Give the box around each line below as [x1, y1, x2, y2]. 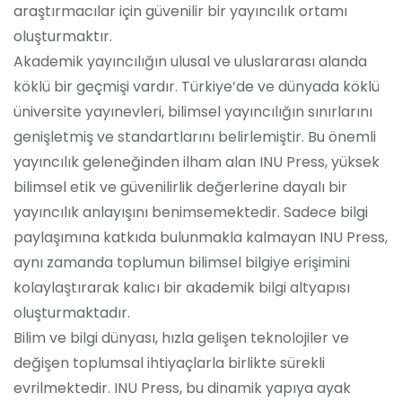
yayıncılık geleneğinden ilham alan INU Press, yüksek [13, 152, 380, 172]
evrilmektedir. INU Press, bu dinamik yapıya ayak [13, 378, 351, 398]
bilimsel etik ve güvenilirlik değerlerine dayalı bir [13, 177, 347, 197]
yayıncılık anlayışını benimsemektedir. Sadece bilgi [13, 202, 368, 223]
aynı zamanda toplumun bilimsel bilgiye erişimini [13, 252, 350, 273]
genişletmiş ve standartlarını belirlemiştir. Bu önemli [13, 127, 376, 147]
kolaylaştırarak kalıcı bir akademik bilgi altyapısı [13, 277, 350, 298]
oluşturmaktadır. [13, 302, 130, 323]
